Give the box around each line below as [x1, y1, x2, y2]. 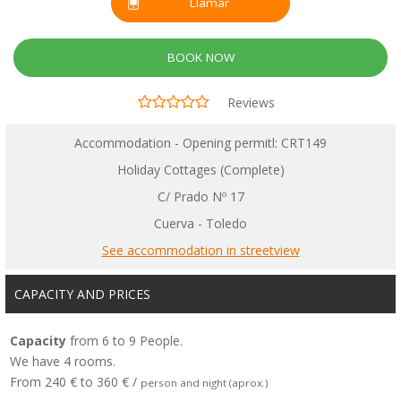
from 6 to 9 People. [66, 332, 183, 350]
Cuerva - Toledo [154, 215, 247, 233]
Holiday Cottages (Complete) [116, 161, 285, 179]
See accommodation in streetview [101, 242, 300, 260]
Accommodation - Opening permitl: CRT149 [74, 134, 327, 152]
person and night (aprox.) [141, 376, 269, 390]
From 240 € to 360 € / [10, 373, 141, 391]
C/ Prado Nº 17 [157, 188, 244, 206]
